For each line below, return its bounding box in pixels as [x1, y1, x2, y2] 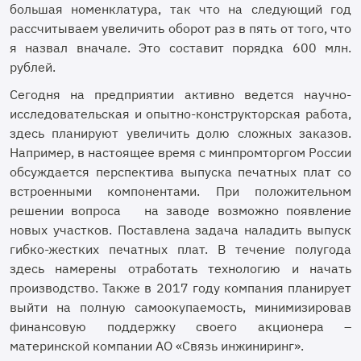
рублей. [10, 59, 56, 75]
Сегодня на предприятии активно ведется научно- [10, 86, 351, 102]
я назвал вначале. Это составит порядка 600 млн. [10, 39, 351, 56]
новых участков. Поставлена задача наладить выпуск [10, 222, 351, 238]
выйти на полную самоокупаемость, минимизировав [10, 299, 351, 315]
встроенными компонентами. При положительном [10, 183, 351, 199]
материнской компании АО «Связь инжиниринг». [10, 338, 304, 354]
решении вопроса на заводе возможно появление [10, 202, 351, 218]
